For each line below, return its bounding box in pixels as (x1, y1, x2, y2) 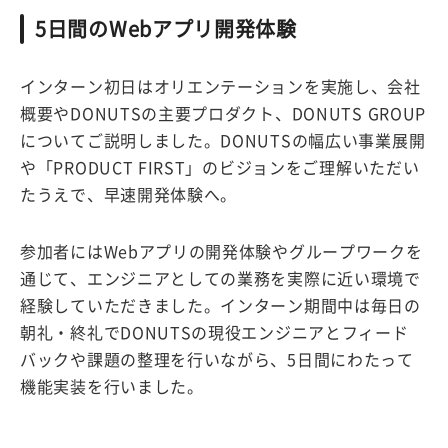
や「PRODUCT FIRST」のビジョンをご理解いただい (20, 159, 420, 176)
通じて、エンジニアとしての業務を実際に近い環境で (20, 270, 421, 287)
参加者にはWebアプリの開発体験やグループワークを (20, 243, 423, 260)
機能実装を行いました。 (20, 378, 204, 395)
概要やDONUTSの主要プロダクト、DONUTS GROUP (20, 105, 426, 122)
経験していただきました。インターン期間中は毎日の (20, 297, 421, 314)
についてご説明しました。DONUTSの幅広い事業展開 (20, 132, 426, 149)
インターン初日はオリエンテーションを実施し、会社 (20, 78, 421, 95)
